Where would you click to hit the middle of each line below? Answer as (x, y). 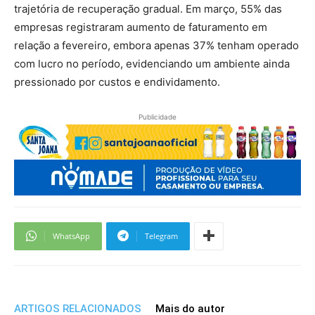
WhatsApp (71, 236)
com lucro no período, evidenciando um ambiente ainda (152, 63)
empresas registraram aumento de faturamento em (141, 27)
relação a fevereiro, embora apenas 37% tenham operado (156, 45)
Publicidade (157, 116)
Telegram (161, 236)
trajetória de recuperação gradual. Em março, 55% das (148, 8)
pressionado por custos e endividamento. (117, 82)
